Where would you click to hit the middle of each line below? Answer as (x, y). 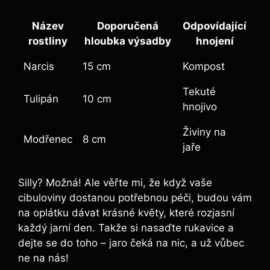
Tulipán (41, 99)
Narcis (39, 66)
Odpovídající (215, 26)
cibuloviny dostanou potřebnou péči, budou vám (135, 198)
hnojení (215, 41)
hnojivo (200, 106)
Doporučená (127, 26)
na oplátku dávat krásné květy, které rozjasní (126, 213)
